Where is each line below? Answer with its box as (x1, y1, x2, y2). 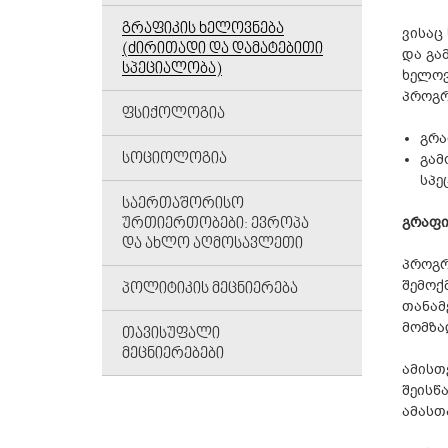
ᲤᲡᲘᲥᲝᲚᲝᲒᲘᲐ (122, 105, 225, 124)
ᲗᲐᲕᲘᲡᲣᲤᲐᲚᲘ (122, 325, 220, 344)
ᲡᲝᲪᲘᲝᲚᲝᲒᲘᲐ (122, 150, 227, 169)
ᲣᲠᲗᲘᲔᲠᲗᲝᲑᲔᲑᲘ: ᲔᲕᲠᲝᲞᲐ (122, 215, 309, 234)
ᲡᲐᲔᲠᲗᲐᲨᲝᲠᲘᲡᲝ (122, 195, 244, 214)
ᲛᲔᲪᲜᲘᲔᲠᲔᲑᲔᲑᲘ (122, 345, 224, 364)
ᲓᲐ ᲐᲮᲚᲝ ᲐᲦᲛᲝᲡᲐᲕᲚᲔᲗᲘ (122, 235, 303, 254)
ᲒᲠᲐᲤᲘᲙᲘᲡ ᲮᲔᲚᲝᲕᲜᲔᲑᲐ (122, 20, 284, 39)
